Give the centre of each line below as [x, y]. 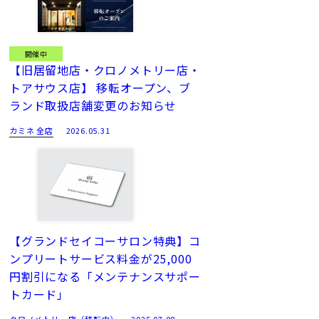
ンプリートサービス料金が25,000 [101, 259]
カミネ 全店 [31, 131]
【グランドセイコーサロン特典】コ [105, 241]
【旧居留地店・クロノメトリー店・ [105, 70]
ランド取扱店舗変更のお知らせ [93, 106]
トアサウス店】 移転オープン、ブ [100, 88]
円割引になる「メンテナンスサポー [105, 277]
